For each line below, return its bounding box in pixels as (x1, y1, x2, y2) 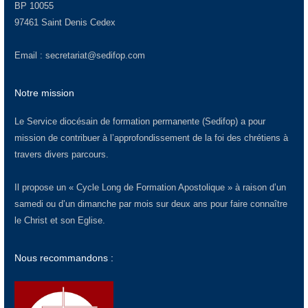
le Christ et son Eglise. (14, 214, 105, 225)
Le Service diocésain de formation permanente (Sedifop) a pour (14, 115, 265, 126)
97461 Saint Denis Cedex (14, 16, 115, 27)
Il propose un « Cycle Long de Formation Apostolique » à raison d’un (14, 181, 286, 192)
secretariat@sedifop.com (45, 49, 145, 60)
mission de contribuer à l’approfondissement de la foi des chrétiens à (14, 132, 288, 143)
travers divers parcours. (14, 148, 109, 159)
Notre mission (14, 87, 74, 98)
